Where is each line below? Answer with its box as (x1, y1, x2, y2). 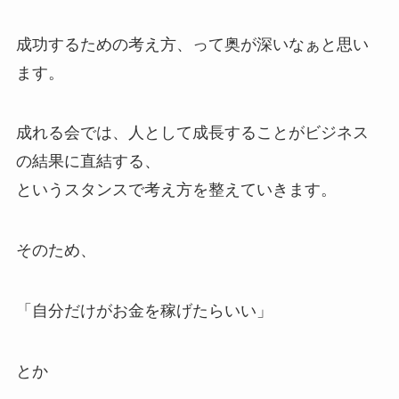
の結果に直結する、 (15, 152, 160, 171)
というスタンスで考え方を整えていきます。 (15, 181, 337, 199)
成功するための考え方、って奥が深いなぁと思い (15, 35, 369, 53)
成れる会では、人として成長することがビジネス (15, 124, 369, 142)
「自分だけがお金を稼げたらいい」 (15, 302, 273, 321)
